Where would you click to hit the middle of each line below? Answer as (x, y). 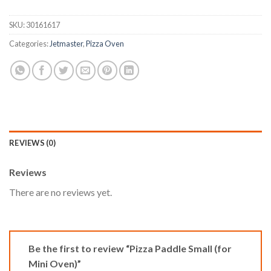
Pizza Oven (105, 44)
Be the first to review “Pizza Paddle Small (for (130, 248)
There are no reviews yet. (60, 192)
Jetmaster (66, 44)
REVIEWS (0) (32, 143)
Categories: (29, 44)
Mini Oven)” (56, 263)
